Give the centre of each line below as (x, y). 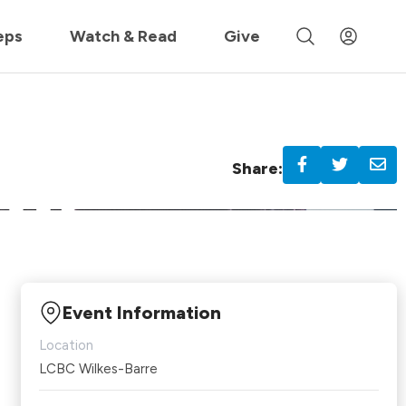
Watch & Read (124, 36)
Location (67, 345)
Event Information (142, 313)
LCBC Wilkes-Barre (99, 369)
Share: (257, 168)
